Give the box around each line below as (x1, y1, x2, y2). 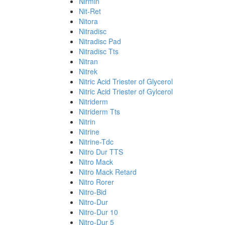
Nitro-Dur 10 (79, 207, 118, 217)
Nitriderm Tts (79, 106, 120, 117)
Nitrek (79, 66, 97, 76)
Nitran (79, 56, 98, 66)
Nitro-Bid (79, 187, 106, 197)
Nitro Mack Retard (79, 167, 137, 177)
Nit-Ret (79, 6, 101, 16)
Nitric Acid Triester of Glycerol (79, 76, 173, 86)
